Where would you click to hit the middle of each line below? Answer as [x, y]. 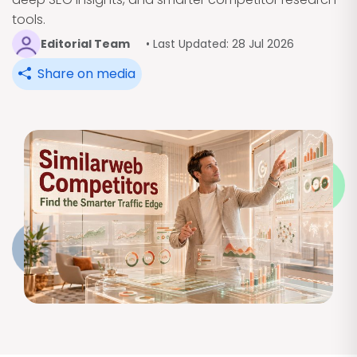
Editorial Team [85, 43]
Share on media [85, 74]
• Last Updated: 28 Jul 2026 [220, 43]
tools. [29, 20]
